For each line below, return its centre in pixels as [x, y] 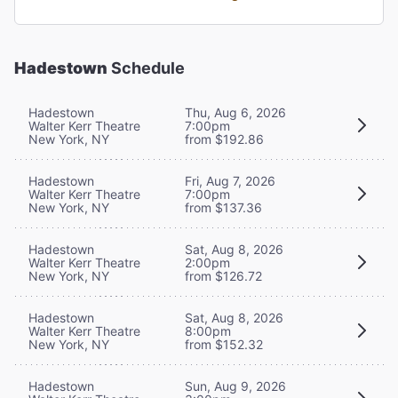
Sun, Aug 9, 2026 [235, 386]
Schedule [146, 68]
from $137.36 [223, 207]
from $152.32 [224, 344]
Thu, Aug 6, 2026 [235, 112]
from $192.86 [224, 139]
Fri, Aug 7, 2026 [230, 180]
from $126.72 [223, 275]
